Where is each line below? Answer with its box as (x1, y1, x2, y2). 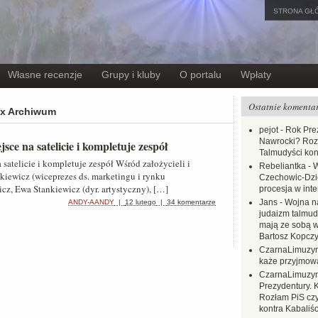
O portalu (180, 69, 221, 80)
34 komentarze (167, 198, 216, 206)
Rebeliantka (259, 161, 306, 171)
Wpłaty (241, 69, 271, 80)
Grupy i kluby (102, 69, 160, 80)
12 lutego (125, 198, 156, 206)
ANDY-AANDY (68, 198, 114, 206)
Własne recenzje (8, 69, 82, 80)
